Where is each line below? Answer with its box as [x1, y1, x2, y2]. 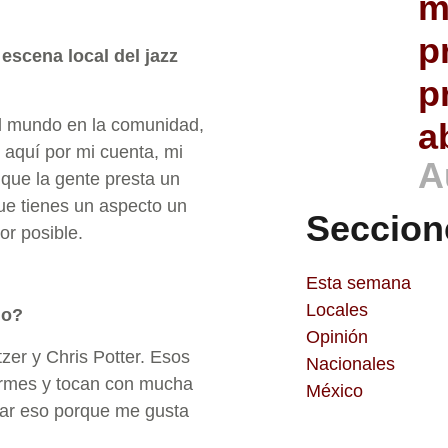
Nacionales [306, 354, 395, 374]
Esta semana [306, 273, 411, 293]
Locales [306, 300, 368, 320]
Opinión [306, 327, 368, 347]
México [306, 381, 363, 401]
